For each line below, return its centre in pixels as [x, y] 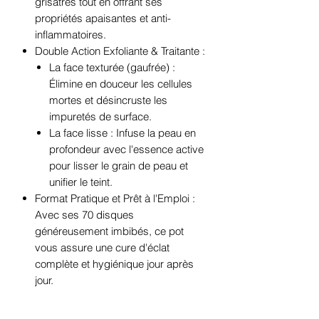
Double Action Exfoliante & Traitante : [120, 51]
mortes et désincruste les [108, 100]
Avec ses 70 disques [84, 215]
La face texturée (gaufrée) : [112, 68]
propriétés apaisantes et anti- [103, 19]
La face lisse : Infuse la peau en [122, 133]
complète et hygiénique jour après [114, 264]
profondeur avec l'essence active [126, 150]
